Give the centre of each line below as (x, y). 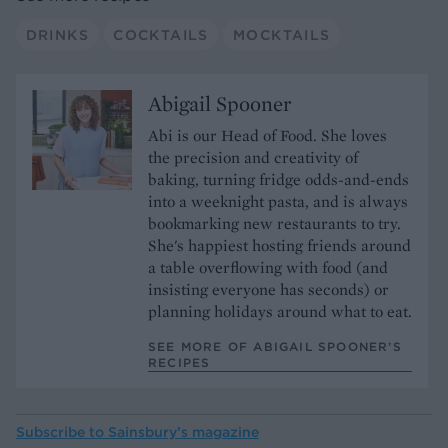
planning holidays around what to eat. (280, 312)
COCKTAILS (161, 34)
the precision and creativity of (253, 158)
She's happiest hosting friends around (279, 246)
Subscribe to (62, 432)
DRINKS (57, 34)
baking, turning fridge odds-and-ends (278, 180)
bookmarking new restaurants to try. (274, 224)
